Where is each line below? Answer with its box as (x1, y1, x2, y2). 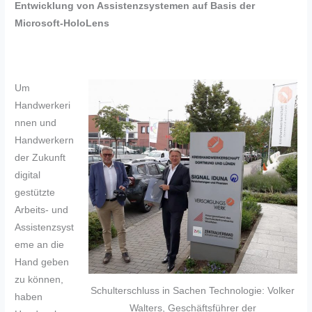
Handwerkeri (15, 100, 71, 111)
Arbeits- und (15, 205, 69, 216)
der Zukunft (15, 153, 66, 164)
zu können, (15, 274, 64, 286)
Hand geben (15, 257, 70, 268)
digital (15, 170, 41, 181)
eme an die (15, 240, 65, 251)
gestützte (15, 187, 56, 198)
